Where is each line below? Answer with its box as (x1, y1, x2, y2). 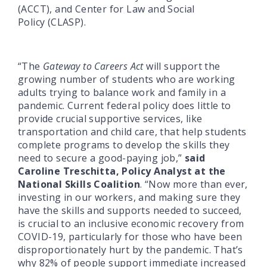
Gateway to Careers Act (43, 59, 144, 73)
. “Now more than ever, (140, 177, 248, 191)
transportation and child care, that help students (18, 125, 247, 138)
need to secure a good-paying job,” (18, 151, 185, 164)
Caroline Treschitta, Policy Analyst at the (18, 164, 226, 178)
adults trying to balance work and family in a (18, 85, 226, 99)
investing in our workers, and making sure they (18, 190, 241, 204)
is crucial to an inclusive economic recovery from (18, 216, 244, 230)
